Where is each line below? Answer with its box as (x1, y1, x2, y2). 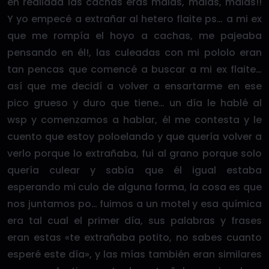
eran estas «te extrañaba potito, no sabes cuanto (7, 231, 262, 244)
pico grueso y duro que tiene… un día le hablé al (7, 96, 262, 110)
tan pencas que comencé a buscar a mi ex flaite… (7, 62, 262, 76)
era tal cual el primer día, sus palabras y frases (7, 214, 262, 228)
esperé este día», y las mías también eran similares (7, 247, 262, 261)
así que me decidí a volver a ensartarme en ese (7, 79, 262, 93)
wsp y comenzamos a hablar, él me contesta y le (7, 113, 262, 127)
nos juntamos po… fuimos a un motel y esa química (7, 197, 262, 211)
